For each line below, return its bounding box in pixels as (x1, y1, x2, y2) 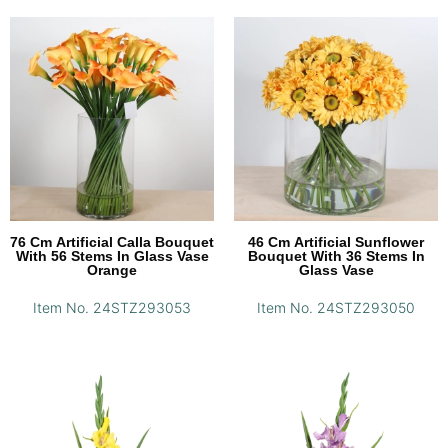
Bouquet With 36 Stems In (247, 248, 425, 265)
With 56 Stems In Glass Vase (15, 248, 209, 265)
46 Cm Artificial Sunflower (248, 234, 424, 251)
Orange (87, 262, 137, 279)
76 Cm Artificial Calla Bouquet (10, 234, 214, 251)
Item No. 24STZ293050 (257, 299, 415, 317)
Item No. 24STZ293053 (33, 299, 191, 317)
